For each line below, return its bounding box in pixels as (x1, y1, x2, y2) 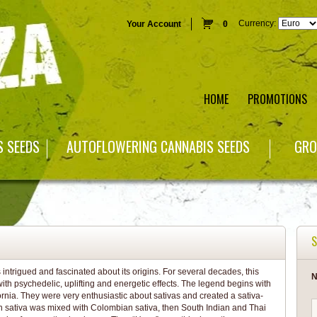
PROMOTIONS (247, 91, 307, 108)
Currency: (238, 18, 276, 28)
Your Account (126, 19, 181, 29)
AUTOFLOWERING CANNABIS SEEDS (67, 136, 250, 158)
